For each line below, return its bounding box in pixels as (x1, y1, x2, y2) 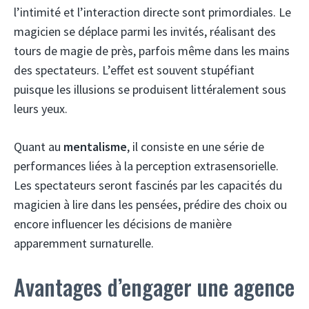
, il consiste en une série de (127, 138, 264, 154)
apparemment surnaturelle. (14, 235, 154, 251)
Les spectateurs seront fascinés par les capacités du (14, 177, 282, 193)
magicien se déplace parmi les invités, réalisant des (14, 23, 276, 39)
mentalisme (63, 138, 127, 154)
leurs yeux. (14, 100, 68, 117)
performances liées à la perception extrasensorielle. (14, 157, 279, 174)
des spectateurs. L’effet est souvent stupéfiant (14, 61, 255, 78)
